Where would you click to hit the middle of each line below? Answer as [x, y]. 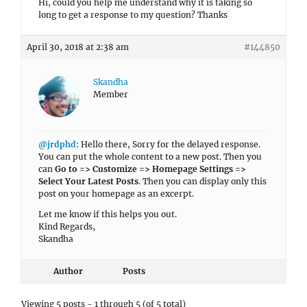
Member [111, 94]
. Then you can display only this [202, 181]
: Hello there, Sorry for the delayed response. [168, 144]
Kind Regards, [67, 226]
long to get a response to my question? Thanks [133, 15]
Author [68, 271]
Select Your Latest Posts [88, 181]
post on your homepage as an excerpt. [116, 194]
